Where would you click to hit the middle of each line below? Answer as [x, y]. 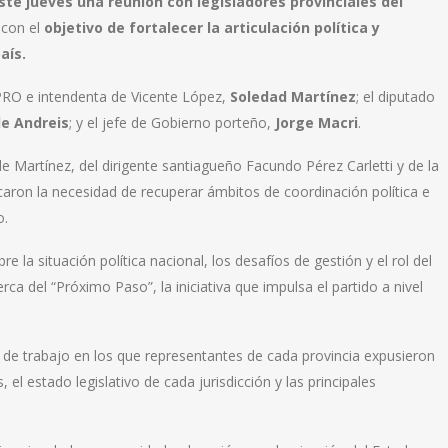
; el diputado [395, 96]
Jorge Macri [316, 122]
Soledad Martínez [293, 96]
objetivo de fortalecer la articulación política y [212, 27]
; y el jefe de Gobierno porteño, [172, 122]
